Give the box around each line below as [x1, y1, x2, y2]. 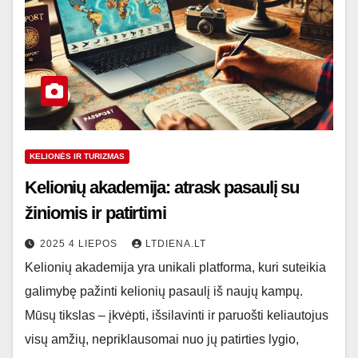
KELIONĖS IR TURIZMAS [30, 152, 125, 161]
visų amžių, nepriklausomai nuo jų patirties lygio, [25, 332, 299, 346]
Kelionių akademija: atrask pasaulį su [25, 177, 300, 197]
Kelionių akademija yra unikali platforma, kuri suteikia [25, 261, 326, 274]
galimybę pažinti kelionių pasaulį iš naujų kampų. [25, 284, 303, 298]
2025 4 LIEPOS [40, 238, 121, 249]
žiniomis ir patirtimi [25, 203, 166, 223]
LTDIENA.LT [145, 238, 206, 249]
